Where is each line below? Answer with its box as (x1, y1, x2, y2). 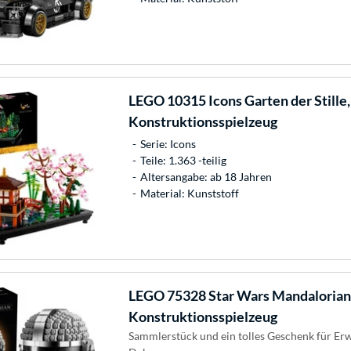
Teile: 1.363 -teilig (139, 154, 226, 168)
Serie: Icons (139, 137, 196, 151)
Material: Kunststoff (139, 186, 239, 201)
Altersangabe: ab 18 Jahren (139, 170, 272, 184)
